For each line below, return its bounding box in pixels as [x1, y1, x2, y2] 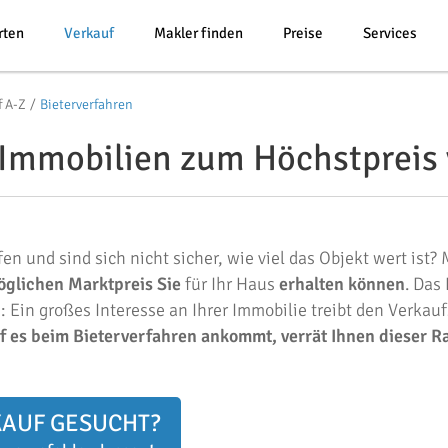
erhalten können [279, 273, 405, 295]
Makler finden [153, 24, 243, 42]
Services [362, 24, 417, 42]
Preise [282, 24, 323, 42]
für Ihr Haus [181, 273, 279, 295]
